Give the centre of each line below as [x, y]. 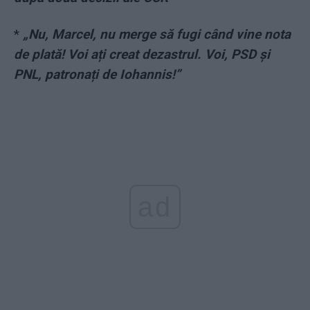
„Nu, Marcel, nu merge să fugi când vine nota [157, 35]
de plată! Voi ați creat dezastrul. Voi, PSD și [142, 55]
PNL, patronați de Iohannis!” [97, 75]
